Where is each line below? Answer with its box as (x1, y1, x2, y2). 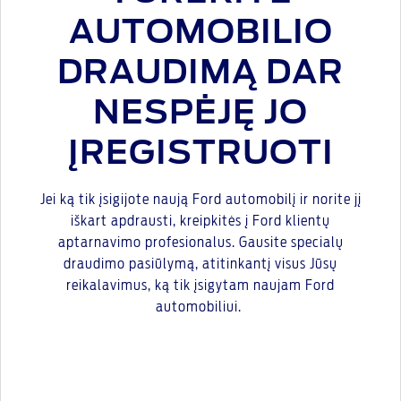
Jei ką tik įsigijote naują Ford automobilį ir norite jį (39, 192, 362, 207)
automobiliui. (156, 300, 245, 314)
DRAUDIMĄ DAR (57, 57, 344, 90)
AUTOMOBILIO (68, 17, 333, 49)
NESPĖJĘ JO (93, 98, 308, 130)
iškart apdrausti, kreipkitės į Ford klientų (71, 214, 330, 228)
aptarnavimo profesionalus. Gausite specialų (57, 235, 344, 250)
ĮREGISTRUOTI (67, 138, 334, 170)
